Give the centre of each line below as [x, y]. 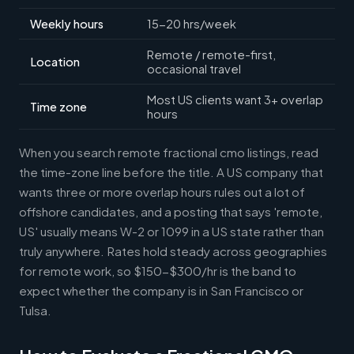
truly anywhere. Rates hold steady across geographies [173, 250]
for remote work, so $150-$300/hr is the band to [158, 270]
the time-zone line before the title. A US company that [171, 171]
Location [55, 61]
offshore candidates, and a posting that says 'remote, [171, 211]
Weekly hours [67, 23]
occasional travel [194, 68]
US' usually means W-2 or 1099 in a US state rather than [171, 231]
